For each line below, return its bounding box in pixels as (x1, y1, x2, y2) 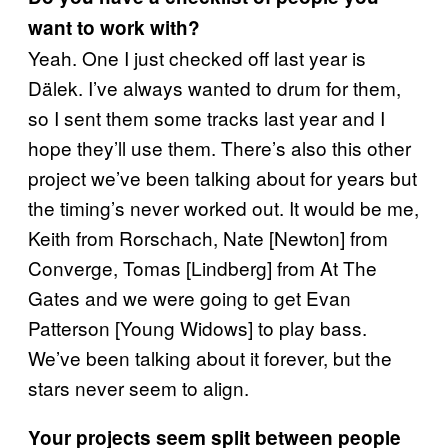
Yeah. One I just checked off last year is (28, 44, 366, 72)
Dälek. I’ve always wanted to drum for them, (28, 74, 401, 102)
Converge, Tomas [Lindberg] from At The (28, 254, 377, 282)
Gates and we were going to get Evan (28, 284, 351, 312)
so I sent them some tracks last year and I (28, 104, 385, 132)
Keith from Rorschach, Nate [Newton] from (28, 224, 388, 252)
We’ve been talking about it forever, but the (28, 344, 392, 372)
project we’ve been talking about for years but (28, 164, 417, 192)
